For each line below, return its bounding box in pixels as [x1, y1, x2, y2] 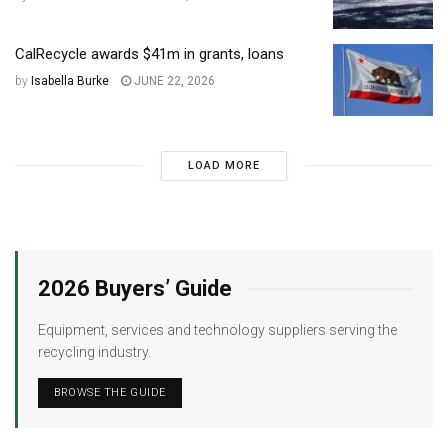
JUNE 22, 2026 [131, 74, 215, 89]
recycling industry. [38, 343, 151, 360]
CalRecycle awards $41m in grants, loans [15, 45, 284, 64]
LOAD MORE [187, 158, 260, 172]
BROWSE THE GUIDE [54, 385, 166, 399]
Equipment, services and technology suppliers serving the [38, 321, 397, 338]
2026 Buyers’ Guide [38, 275, 232, 301]
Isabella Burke [31, 74, 109, 89]
